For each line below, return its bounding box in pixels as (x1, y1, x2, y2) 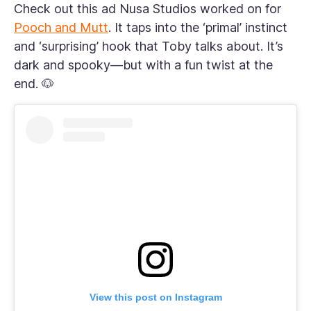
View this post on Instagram (89, 292, 222, 303)
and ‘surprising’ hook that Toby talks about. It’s (14, 39, 283, 54)
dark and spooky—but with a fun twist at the (14, 58, 273, 73)
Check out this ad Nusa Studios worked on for (14, 1, 281, 17)
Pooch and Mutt (14, 20, 108, 35)
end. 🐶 (14, 76, 54, 92)
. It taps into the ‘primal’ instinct (108, 20, 287, 35)
